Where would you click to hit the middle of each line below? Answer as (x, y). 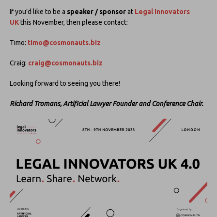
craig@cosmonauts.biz (65, 63)
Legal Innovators (162, 11)
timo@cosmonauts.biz (64, 42)
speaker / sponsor (96, 11)
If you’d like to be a (38, 11)
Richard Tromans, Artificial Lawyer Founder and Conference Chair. (106, 103)
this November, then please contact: (73, 22)
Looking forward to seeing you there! (65, 83)
